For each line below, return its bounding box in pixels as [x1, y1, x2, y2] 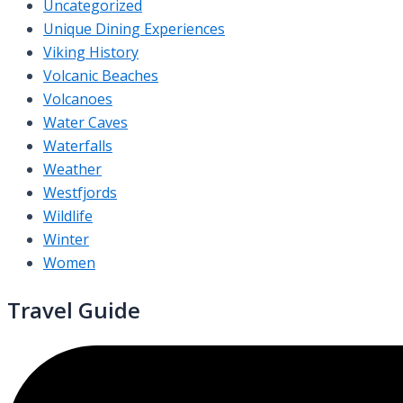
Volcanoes [43, 88, 112, 109]
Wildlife [43, 205, 93, 226]
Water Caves [43, 112, 128, 132]
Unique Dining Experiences [43, 18, 225, 39]
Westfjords [43, 182, 117, 202]
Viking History [43, 41, 139, 62]
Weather [43, 158, 102, 179]
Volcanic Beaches [43, 65, 158, 85]
